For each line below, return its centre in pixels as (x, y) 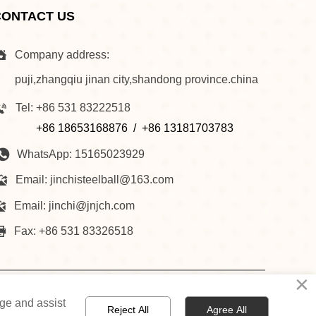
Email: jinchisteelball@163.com (94, 180)
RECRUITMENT (131, 296)
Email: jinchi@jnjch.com (74, 206)
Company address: (62, 55)
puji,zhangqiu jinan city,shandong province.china (138, 79)
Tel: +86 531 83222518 (73, 108)
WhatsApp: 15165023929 (80, 154)
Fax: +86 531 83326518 (73, 231)
